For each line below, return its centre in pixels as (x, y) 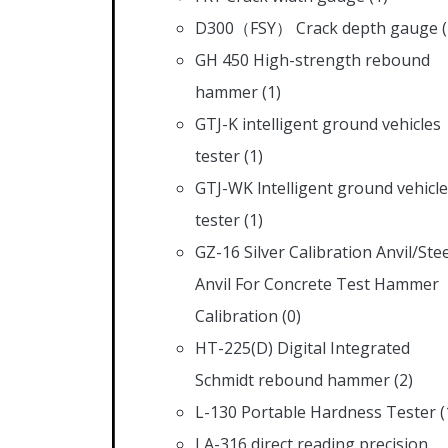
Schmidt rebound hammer (292, 379)
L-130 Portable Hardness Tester (315, 411)
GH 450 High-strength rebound (312, 59)
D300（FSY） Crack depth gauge (316, 27)
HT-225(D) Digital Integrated (302, 347)
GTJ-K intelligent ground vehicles (318, 123)
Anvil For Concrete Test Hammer (317, 283)
